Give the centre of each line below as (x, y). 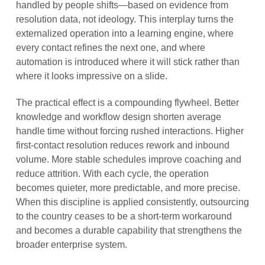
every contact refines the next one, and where (110, 47)
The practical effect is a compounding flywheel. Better (127, 102)
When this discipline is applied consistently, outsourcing (132, 202)
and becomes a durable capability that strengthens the (129, 230)
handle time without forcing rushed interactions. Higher (130, 131)
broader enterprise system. (71, 244)
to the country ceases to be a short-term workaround (124, 216)
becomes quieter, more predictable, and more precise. (128, 188)
